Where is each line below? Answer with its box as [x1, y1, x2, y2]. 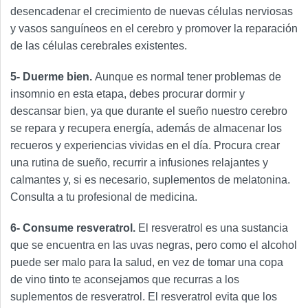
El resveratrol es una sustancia [138, 222, 288, 234]
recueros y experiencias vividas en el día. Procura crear [10, 140, 280, 152]
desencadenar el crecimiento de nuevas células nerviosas [10, 5, 293, 18]
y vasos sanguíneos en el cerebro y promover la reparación [10, 23, 298, 35]
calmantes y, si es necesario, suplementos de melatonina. [10, 174, 290, 186]
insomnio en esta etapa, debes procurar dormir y [10, 88, 245, 100]
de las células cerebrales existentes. [10, 40, 187, 52]
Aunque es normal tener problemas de [95, 71, 281, 83]
